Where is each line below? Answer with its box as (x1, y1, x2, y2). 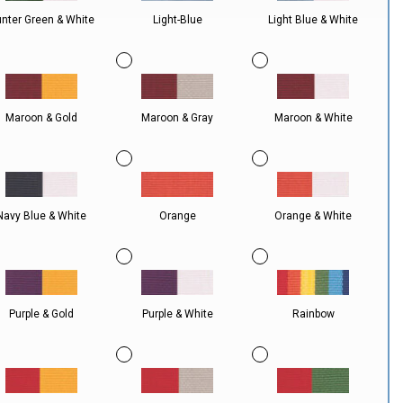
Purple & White (141, 308, 213, 320)
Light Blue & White (268, 13, 359, 26)
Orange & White (274, 210, 353, 222)
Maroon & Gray (141, 112, 214, 124)
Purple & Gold (9, 308, 75, 320)
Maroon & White (273, 112, 353, 124)
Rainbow (291, 308, 335, 320)
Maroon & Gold (5, 112, 78, 124)
